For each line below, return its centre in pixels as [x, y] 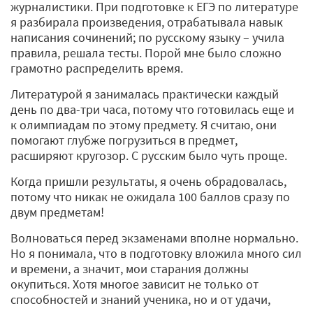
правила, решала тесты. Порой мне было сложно [146, 52]
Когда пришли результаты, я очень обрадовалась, [148, 181]
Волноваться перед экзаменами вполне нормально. [154, 238]
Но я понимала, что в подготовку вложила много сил [156, 253]
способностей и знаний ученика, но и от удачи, [140, 299]
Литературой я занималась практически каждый [145, 94]
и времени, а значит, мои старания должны [130, 268]
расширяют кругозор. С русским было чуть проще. [149, 155]
